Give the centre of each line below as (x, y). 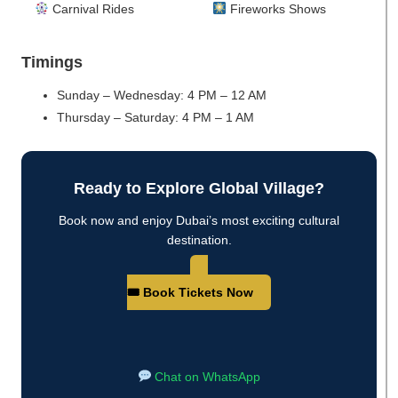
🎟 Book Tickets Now (190, 292)
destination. (199, 239)
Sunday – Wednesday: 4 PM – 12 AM (162, 95)
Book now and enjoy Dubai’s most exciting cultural (199, 220)
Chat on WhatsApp (206, 376)
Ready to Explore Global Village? (199, 188)
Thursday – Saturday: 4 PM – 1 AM (155, 117)
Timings (52, 62)
